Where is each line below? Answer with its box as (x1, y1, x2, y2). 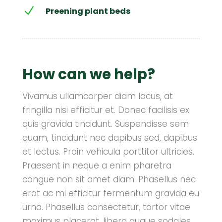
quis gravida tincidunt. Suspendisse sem (22, 118, 189, 130)
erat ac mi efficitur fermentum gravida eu (22, 187, 199, 199)
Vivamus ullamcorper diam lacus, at (22, 90, 173, 102)
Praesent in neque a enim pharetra (22, 160, 171, 171)
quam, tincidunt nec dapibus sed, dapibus (22, 132, 197, 144)
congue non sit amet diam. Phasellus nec (22, 173, 196, 185)
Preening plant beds (45, 5, 130, 17)
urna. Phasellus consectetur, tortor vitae (22, 201, 190, 213)
